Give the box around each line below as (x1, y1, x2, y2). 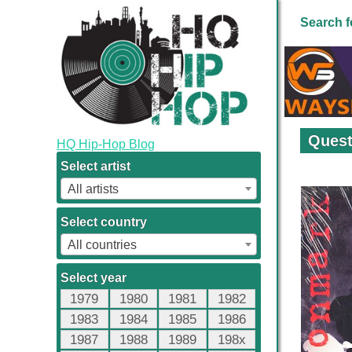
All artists (68, 181, 119, 196)
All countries (68, 237, 137, 251)
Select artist (60, 159, 130, 173)
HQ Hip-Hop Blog (57, 137, 155, 151)
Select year (60, 270, 126, 284)
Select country (60, 214, 147, 229)
